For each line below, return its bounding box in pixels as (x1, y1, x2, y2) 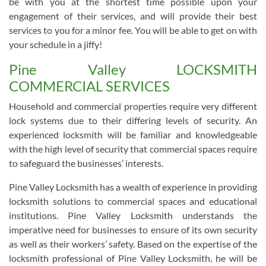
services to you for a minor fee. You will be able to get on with (9, 24, 257, 36)
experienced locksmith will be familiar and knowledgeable (9, 129, 257, 140)
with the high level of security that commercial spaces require (9, 143, 257, 154)
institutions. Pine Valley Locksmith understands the (9, 210, 257, 221)
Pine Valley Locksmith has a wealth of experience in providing (9, 181, 257, 192)
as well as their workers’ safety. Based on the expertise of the (9, 238, 257, 249)
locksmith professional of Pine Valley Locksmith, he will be (9, 252, 257, 264)
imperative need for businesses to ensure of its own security (9, 224, 257, 235)
